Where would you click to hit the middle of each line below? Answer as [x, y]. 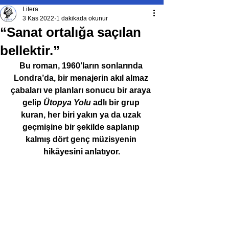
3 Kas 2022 [38, 18]
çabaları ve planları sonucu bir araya [82, 90]
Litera [30, 9]
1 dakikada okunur [82, 18]
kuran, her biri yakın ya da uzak [82, 115]
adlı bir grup [116, 102]
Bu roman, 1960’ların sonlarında [82, 66]
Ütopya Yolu [67, 102]
